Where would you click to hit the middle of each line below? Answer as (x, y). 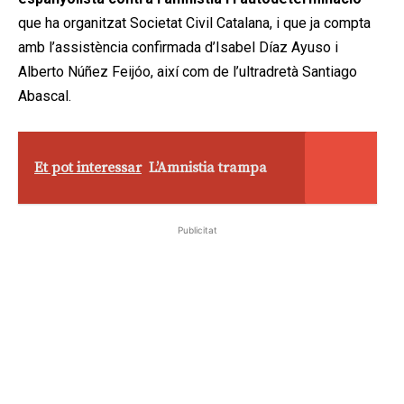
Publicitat (197, 230)
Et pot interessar (88, 167)
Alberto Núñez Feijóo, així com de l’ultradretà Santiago (188, 71)
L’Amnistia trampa (208, 167)
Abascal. (45, 96)
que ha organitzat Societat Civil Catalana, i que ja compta (194, 23)
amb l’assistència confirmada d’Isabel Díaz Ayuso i (178, 47)
